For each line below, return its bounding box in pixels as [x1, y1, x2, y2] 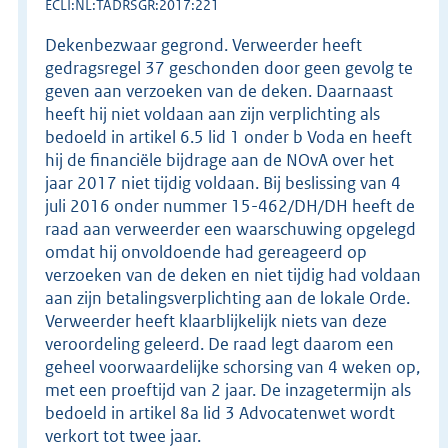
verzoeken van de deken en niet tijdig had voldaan [45, 263, 421, 286]
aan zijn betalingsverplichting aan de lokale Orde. [45, 286, 410, 309]
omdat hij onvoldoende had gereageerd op [45, 240, 367, 263]
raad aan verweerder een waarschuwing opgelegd [45, 217, 416, 240]
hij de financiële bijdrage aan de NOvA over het [45, 148, 394, 171]
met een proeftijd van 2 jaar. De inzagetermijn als [45, 378, 411, 401]
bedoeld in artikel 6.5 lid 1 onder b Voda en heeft [45, 125, 412, 148]
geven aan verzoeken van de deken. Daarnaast [45, 79, 393, 102]
